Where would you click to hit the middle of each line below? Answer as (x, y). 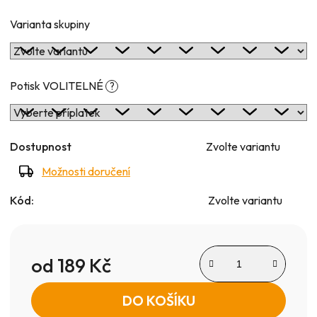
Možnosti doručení (86, 171)
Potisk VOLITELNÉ (58, 85)
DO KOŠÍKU (158, 300)
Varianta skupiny (50, 24)
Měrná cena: (60, 286)
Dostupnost (41, 146)
